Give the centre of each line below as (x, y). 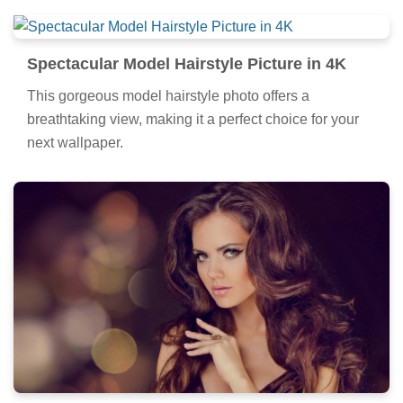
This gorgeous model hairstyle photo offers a (168, 95)
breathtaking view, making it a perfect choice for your (193, 119)
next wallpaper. (75, 142)
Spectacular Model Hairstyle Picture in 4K (187, 63)
